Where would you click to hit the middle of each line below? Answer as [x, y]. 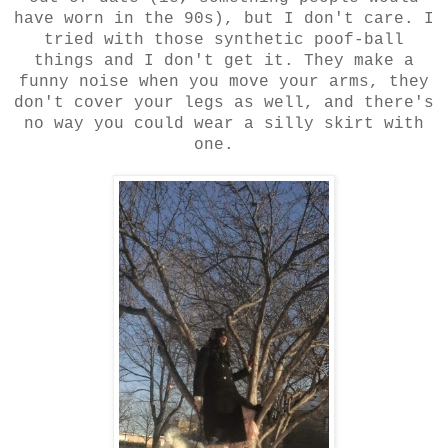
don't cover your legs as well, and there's [224, 102]
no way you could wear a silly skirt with [224, 123]
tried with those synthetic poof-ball [224, 39]
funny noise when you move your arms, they [224, 81]
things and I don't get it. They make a [224, 60]
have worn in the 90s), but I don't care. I [224, 18]
